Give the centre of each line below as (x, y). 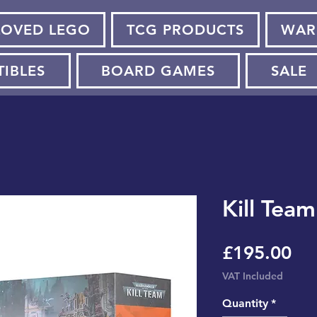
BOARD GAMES (158, 71)
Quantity (245, 304)
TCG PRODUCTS (186, 30)
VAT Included (253, 276)
